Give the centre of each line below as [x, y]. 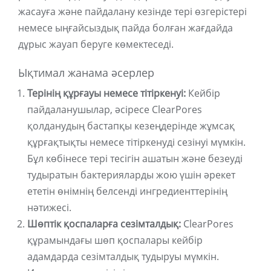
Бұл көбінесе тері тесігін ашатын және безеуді [135, 159]
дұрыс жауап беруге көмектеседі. [96, 44]
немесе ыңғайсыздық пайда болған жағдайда [126, 28]
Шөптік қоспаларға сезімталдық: [104, 224]
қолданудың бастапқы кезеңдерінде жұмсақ [131, 126]
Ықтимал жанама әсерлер [86, 73]
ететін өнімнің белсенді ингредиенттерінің [127, 191]
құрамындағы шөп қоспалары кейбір [115, 240]
